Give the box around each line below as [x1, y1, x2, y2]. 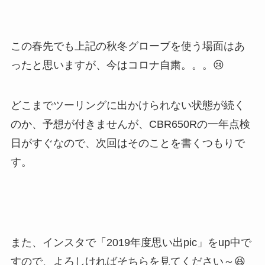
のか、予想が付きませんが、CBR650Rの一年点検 [10, 118, 250, 131]
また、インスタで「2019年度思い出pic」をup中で [10, 236, 251, 248]
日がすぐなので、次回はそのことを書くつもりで [10, 137, 245, 150]
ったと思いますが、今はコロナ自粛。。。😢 [10, 59, 224, 72]
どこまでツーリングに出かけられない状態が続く [10, 99, 245, 112]
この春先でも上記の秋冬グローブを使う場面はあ [10, 40, 245, 53]
